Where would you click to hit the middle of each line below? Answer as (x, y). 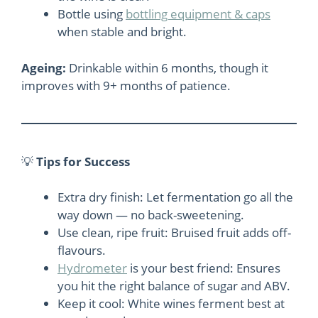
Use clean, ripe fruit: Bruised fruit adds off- (174, 232)
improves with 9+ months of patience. (126, 85)
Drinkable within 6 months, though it (167, 67)
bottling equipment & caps (198, 14)
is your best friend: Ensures (204, 268)
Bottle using (92, 14)
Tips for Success (83, 161)
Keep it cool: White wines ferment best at (171, 303)
